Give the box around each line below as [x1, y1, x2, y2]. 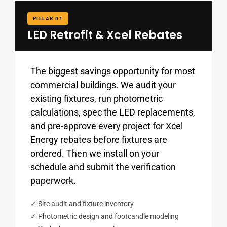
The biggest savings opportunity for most [30, 65, 195, 77]
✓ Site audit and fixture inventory [30, 199, 134, 208]
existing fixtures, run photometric [30, 93, 163, 104]
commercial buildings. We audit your [30, 79, 176, 90]
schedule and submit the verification [30, 161, 176, 172]
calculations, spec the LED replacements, [30, 106, 195, 118]
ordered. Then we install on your [30, 147, 159, 159]
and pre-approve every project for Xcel [30, 120, 183, 131]
